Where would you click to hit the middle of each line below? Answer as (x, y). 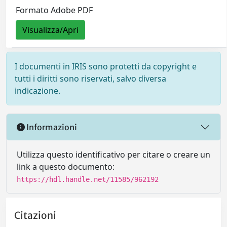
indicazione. (37, 91)
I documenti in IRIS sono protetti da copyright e (106, 67)
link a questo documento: (66, 167)
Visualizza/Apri (51, 30)
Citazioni (35, 215)
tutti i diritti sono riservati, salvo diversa (90, 79)
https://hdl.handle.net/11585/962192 (88, 180)
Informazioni (51, 127)
